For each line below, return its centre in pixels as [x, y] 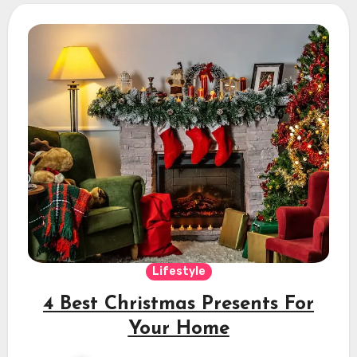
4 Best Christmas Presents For [178, 305]
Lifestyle [178, 272]
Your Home [178, 330]
